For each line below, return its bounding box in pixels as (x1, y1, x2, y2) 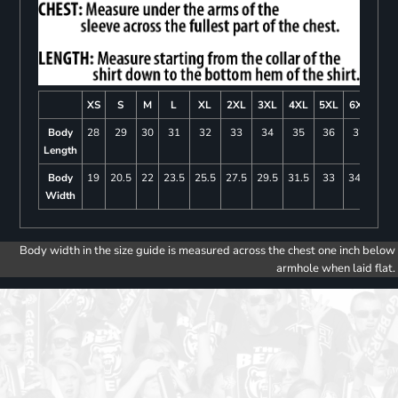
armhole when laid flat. (276, 260, 395, 277)
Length (43, 143, 77, 158)
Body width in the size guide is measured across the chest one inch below (20, 243, 395, 259)
